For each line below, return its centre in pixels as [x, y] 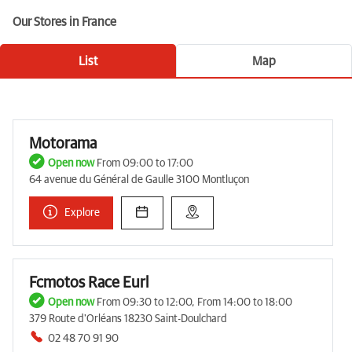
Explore [82, 213]
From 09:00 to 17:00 [144, 163]
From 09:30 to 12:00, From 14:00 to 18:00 [193, 302]
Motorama [63, 143]
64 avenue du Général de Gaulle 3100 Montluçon [139, 180]
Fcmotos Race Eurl [89, 282]
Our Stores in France [64, 22]
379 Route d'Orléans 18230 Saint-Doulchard [128, 319]
